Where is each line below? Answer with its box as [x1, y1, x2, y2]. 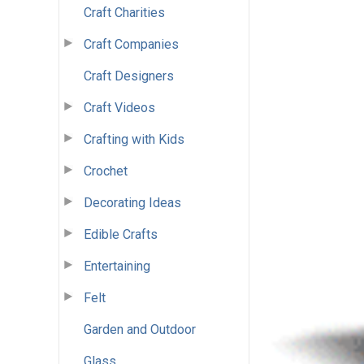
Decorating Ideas [84, 194, 181, 210]
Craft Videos [84, 99, 155, 115]
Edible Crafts [84, 226, 158, 242]
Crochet [84, 162, 128, 179]
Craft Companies [84, 36, 179, 52]
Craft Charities [84, 4, 165, 20]
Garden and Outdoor [84, 321, 196, 337]
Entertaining [84, 258, 150, 274]
